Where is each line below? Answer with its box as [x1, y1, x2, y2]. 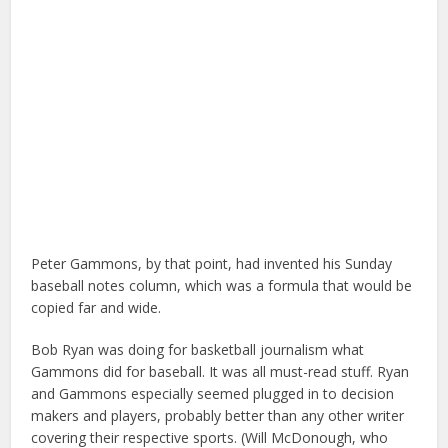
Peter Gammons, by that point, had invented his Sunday [31, 254, 393, 274]
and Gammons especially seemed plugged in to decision [31, 384, 395, 404]
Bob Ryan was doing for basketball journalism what [31, 340, 365, 360]
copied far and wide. [31, 298, 162, 318]
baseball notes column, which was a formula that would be [31, 276, 413, 296]
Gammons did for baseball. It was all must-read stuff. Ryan [31, 362, 410, 382]
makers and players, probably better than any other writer [31, 406, 405, 426]
